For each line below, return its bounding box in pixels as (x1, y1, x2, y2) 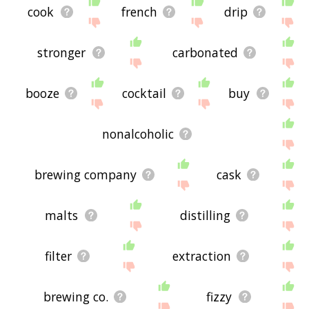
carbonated (172, 43, 238, 61)
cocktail (121, 85, 166, 102)
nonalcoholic (101, 126, 174, 143)
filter (44, 248, 72, 265)
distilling (179, 207, 230, 224)
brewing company (34, 166, 137, 183)
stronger (37, 43, 86, 61)
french (121, 3, 157, 20)
